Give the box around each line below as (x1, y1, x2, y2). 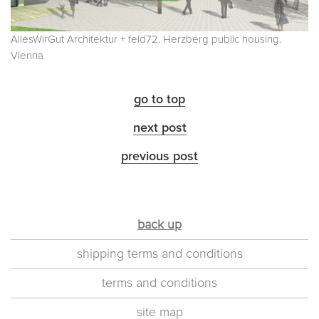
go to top (134, 93, 185, 106)
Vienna (11, 50, 43, 61)
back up (137, 218, 182, 231)
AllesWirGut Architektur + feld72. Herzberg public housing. (11, 33, 281, 45)
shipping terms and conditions (76, 247, 243, 261)
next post (132, 121, 187, 135)
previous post (121, 150, 198, 163)
